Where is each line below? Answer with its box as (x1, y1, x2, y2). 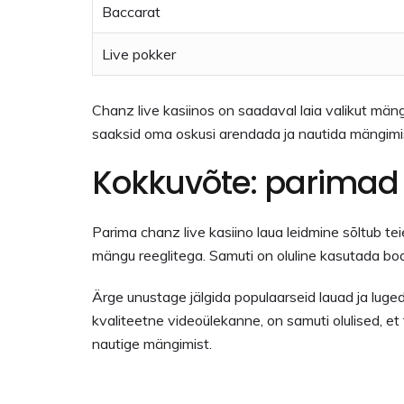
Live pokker (102, 45, 176, 63)
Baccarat (102, 3, 161, 21)
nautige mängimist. (92, 335, 212, 353)
